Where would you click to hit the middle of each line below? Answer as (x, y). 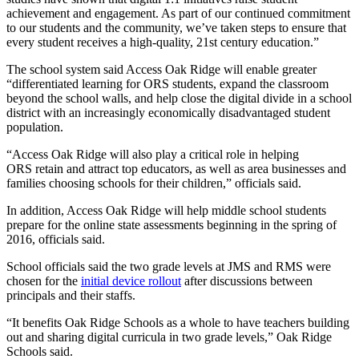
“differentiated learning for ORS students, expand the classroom (167, 83)
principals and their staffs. (71, 295)
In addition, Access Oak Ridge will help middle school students (166, 210)
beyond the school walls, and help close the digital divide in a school (179, 98)
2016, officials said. (56, 239)
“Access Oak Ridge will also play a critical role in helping (153, 154)
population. (35, 127)
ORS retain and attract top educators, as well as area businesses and (176, 168)
